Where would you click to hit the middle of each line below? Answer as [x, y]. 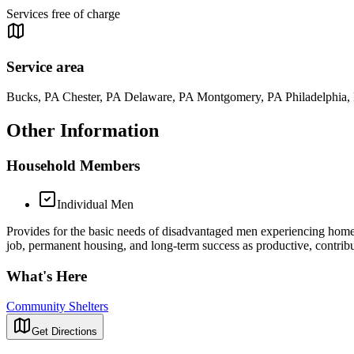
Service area [45, 66]
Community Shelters [57, 307]
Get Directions [64, 332]
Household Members [73, 166]
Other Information [83, 131]
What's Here [47, 276]
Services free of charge [63, 14]
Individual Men [95, 204]
